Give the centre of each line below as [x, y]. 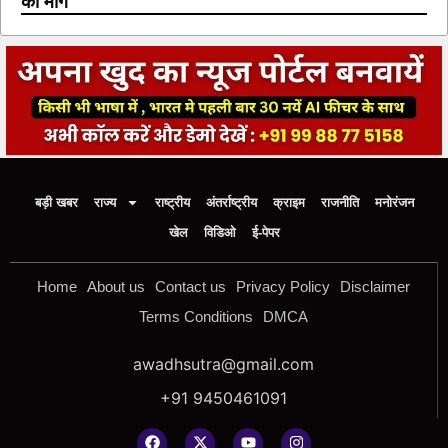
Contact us [190, 286]
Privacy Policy [283, 286]
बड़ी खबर [56, 202]
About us [116, 286]
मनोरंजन [394, 202]
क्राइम [288, 202]
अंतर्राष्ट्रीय [231, 202]
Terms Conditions [196, 316]
